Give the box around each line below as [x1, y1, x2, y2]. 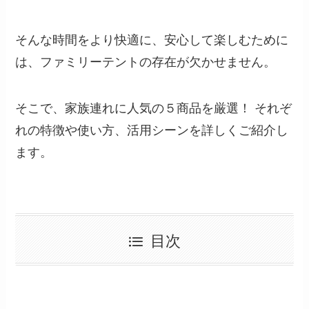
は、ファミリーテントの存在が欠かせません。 [15, 54, 277, 69]
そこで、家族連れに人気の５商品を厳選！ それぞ [15, 101, 292, 116]
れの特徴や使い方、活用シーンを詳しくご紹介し [15, 123, 289, 138]
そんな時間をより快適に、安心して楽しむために [15, 32, 289, 47]
